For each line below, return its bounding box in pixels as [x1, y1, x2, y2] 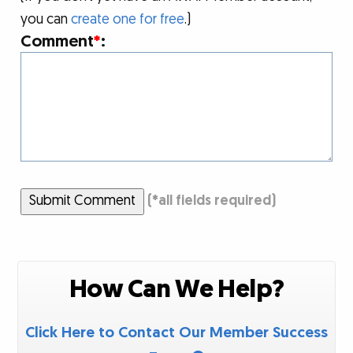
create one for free [71, 10, 185, 29]
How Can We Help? [69, 272, 284, 306]
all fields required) [158, 191, 276, 210]
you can [20, 10, 72, 29]
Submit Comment [29, 191, 136, 210]
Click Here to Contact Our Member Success [25, 323, 328, 344]
